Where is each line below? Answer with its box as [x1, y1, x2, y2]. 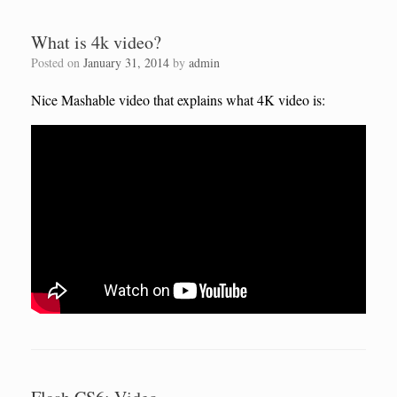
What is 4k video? [31, 30, 161, 55]
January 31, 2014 [83, 54, 169, 72]
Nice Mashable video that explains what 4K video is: [31, 90, 325, 110]
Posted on [38, 54, 83, 72]
